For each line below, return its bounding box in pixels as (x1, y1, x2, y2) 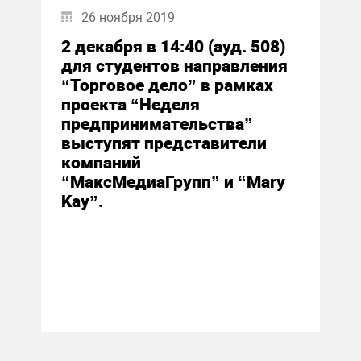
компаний (60, 153, 141, 172)
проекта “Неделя (60, 95, 200, 114)
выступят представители (60, 134, 267, 153)
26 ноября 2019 (81, 10, 175, 25)
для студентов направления (60, 56, 288, 76)
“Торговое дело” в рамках (60, 76, 273, 95)
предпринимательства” (60, 114, 253, 134)
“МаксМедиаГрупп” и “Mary (60, 172, 285, 192)
